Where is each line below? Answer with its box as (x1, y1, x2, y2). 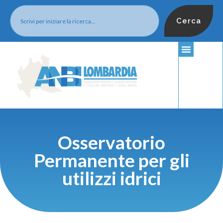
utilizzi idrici (62, 167, 161, 190)
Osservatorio (58, 131, 165, 154)
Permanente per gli (33, 149, 190, 172)
